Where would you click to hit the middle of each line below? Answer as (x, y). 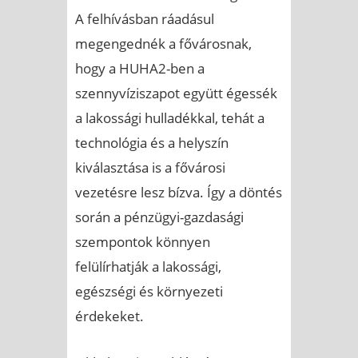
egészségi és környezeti (149, 291)
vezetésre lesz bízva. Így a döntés (179, 192)
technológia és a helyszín (152, 142)
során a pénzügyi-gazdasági (159, 217)
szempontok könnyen (143, 241)
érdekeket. (109, 316)
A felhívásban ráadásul (145, 18)
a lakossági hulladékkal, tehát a (170, 117)
